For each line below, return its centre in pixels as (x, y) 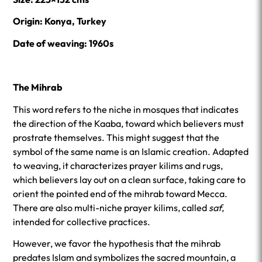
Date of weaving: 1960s (63, 43)
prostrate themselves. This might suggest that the (116, 137)
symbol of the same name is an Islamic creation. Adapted (131, 151)
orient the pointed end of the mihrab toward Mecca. (120, 193)
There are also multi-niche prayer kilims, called (111, 207)
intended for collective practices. (82, 221)
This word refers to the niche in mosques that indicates (126, 109)
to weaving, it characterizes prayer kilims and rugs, (118, 165)
